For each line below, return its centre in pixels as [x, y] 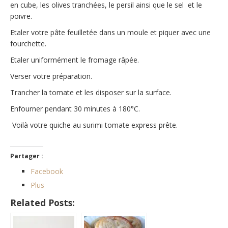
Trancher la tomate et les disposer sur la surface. [91, 93]
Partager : [27, 156]
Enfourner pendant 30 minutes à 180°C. [75, 109]
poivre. [21, 16]
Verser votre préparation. [51, 76]
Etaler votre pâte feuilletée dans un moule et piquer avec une [110, 33]
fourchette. [28, 44]
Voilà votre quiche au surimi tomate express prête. [94, 125]
